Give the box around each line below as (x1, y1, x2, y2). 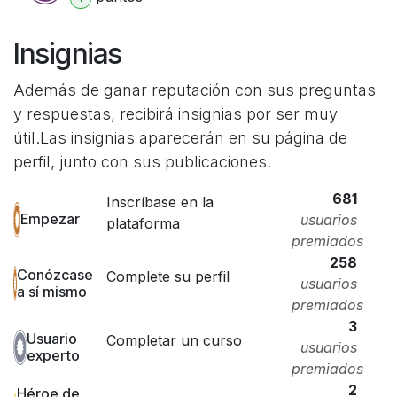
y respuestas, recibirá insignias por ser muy (13, 104, 338, 123)
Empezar (19, 210, 80, 229)
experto (26, 346, 80, 364)
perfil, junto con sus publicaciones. (13, 152, 271, 171)
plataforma (105, 214, 180, 232)
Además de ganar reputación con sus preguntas (13, 80, 376, 99)
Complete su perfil (105, 267, 230, 285)
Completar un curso (105, 331, 242, 349)
